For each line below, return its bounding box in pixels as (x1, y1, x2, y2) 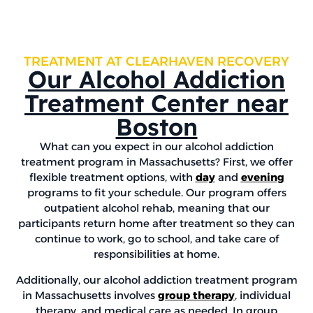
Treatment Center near (24, 88, 289, 119)
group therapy (158, 288, 235, 302)
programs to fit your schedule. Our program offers (27, 186, 286, 200)
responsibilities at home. (94, 247, 219, 261)
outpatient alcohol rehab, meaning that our (43, 201, 270, 215)
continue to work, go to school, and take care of (34, 232, 279, 246)
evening (240, 170, 284, 184)
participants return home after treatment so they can (18, 217, 295, 231)
